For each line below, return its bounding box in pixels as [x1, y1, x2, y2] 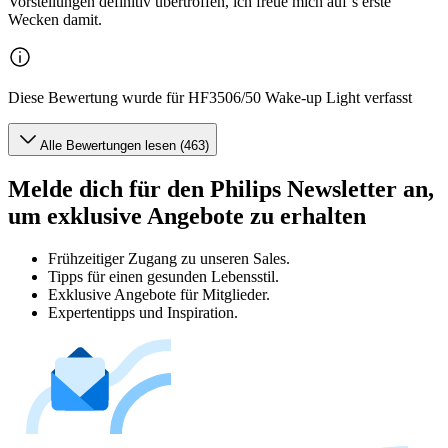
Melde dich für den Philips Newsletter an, [8, 176, 434, 203]
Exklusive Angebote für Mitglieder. [48, 285, 270, 303]
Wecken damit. [8, 11, 102, 29]
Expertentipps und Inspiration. [48, 303, 238, 321]
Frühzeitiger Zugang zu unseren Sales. [48, 249, 290, 267]
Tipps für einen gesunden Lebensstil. [48, 267, 279, 285]
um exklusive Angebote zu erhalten [8, 203, 366, 230]
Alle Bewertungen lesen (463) [40, 138, 209, 154]
